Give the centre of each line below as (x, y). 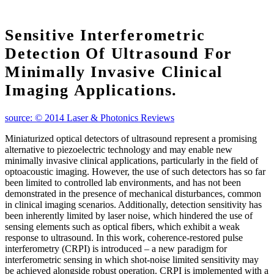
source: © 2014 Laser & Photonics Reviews (90, 118)
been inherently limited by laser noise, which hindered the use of (129, 216)
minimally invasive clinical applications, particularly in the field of (131, 161)
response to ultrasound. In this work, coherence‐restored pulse (124, 238)
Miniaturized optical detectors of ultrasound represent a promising (131, 139)
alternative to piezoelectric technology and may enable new (119, 150)
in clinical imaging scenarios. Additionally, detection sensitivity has (133, 205)
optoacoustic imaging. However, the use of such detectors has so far (135, 172)
